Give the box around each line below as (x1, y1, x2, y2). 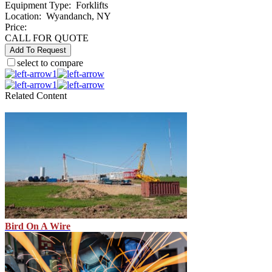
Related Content (5, 90, 67, 101)
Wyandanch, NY (46, 11, 111, 22)
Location (5, 11, 39, 22)
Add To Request (10, 46, 66, 55)
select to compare (17, 58, 83, 69)
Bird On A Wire (5, 221, 70, 232)
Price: (5, 22, 27, 33)
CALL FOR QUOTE (5, 33, 89, 44)
